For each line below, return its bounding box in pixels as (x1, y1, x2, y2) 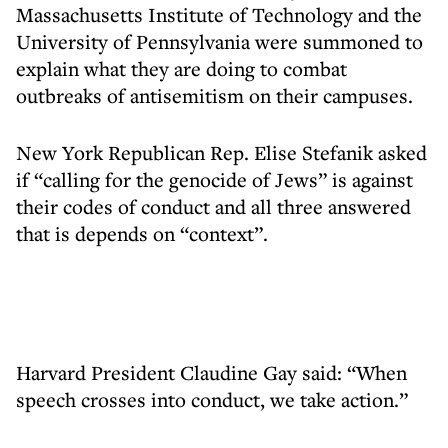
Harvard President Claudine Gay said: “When (16, 359, 407, 386)
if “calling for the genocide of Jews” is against (16, 166, 413, 193)
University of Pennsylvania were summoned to (16, 28, 423, 55)
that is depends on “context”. (16, 220, 268, 247)
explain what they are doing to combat (16, 55, 347, 82)
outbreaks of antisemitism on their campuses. (16, 82, 413, 109)
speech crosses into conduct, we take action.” (16, 386, 408, 413)
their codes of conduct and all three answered (16, 193, 411, 220)
